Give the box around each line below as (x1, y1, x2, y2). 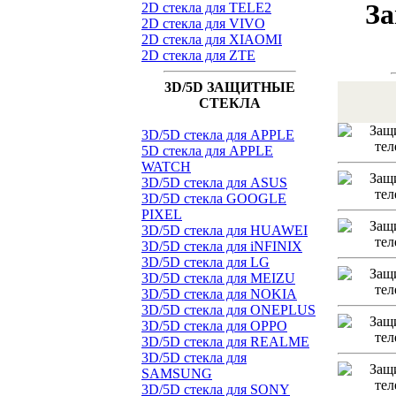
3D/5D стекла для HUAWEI (141, 223, 308, 238)
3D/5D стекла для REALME (141, 334, 309, 349)
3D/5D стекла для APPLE (141, 127, 294, 142)
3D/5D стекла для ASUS (141, 175, 287, 190)
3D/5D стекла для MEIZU (141, 270, 295, 286)
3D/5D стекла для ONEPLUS (141, 302, 316, 317)
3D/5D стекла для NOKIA (141, 286, 297, 301)
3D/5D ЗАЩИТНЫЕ (164, 80, 295, 95)
